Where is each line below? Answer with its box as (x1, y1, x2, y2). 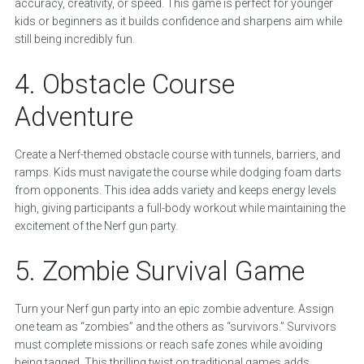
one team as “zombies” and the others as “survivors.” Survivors (14, 320, 336, 334)
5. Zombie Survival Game (14, 255, 305, 288)
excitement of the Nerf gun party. (14, 219, 178, 233)
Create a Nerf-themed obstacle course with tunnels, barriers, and (14, 148, 340, 162)
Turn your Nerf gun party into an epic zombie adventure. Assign (14, 302, 334, 316)
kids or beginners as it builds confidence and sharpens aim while (14, 15, 342, 28)
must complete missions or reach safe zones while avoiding (14, 338, 323, 352)
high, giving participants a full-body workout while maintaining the (14, 201, 345, 215)
